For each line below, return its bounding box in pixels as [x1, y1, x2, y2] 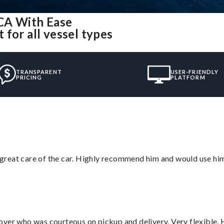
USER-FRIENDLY [170, 68, 219, 75]
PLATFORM [170, 73, 205, 80]
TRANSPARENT [15, 68, 62, 75]
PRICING [15, 73, 42, 80]
